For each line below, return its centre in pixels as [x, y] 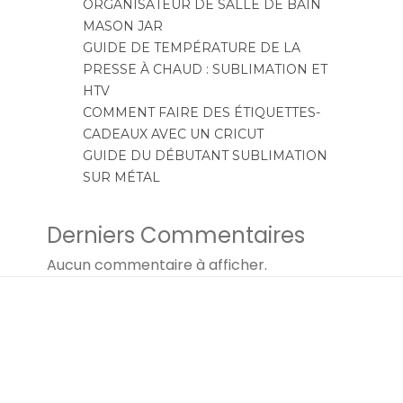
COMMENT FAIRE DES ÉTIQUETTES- [201, 112]
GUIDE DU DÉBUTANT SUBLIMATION [205, 155]
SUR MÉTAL [121, 177]
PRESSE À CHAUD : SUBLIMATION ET [205, 69]
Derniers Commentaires [175, 235]
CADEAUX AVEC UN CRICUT [173, 134]
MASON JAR [122, 26]
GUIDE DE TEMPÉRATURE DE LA [191, 47]
